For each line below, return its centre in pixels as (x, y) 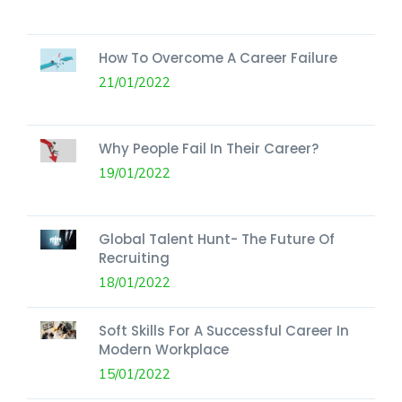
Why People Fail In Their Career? (209, 148)
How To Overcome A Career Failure (218, 57)
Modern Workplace (164, 349)
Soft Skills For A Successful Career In (224, 330)
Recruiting (134, 258)
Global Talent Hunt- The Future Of (217, 239)
